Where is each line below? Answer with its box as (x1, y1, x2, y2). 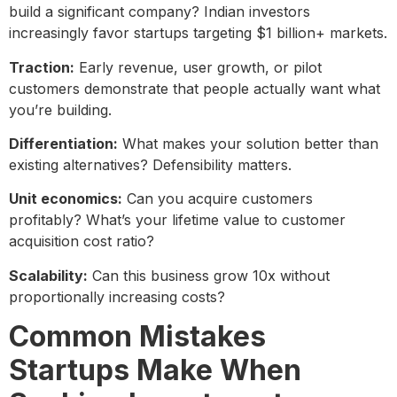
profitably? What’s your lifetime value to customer (9, 211, 346, 230)
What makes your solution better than (118, 134, 378, 152)
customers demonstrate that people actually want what (9, 79, 380, 97)
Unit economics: (9, 190, 122, 208)
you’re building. (9, 100, 112, 119)
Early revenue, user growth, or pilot (74, 58, 322, 76)
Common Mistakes (9, 319, 266, 354)
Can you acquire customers (122, 190, 313, 208)
